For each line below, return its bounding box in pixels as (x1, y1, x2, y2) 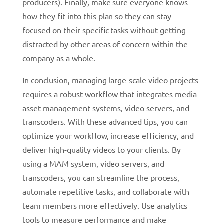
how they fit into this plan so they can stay (22, 10, 171, 21)
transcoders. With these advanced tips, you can (22, 116, 188, 126)
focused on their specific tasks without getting (22, 24, 186, 35)
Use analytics (141, 200, 187, 210)
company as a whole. (22, 52, 97, 63)
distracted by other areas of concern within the (22, 38, 188, 49)
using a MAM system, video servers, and (22, 158, 164, 168)
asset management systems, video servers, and (22, 102, 189, 112)
